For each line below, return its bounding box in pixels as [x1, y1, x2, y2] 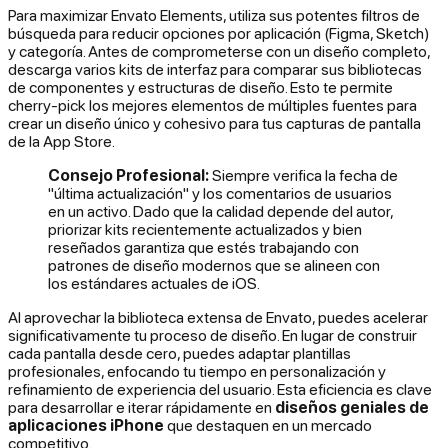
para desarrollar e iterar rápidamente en [8, 398, 275, 417]
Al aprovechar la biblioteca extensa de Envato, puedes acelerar [8, 308, 428, 327]
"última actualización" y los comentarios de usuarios [48, 184, 392, 203]
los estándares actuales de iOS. [48, 274, 260, 293]
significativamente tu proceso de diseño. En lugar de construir [8, 326, 417, 345]
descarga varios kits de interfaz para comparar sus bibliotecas [8, 60, 422, 79]
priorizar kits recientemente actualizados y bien [48, 220, 362, 239]
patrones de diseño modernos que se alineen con [48, 256, 380, 275]
